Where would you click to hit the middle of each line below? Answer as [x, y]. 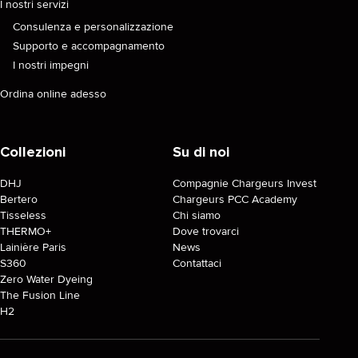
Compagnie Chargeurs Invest [245, 184]
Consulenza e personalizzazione [93, 27]
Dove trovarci [206, 232]
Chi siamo [197, 216]
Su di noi [201, 152]
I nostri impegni [51, 66]
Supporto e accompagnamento [89, 46]
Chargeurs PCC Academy [235, 200]
